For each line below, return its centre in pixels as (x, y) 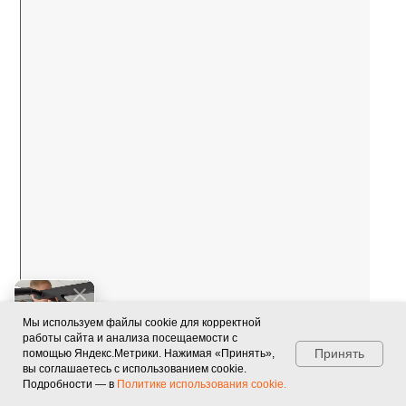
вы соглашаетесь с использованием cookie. (135, 369)
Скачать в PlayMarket (151, 105)
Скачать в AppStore (151, 50)
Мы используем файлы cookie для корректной (142, 323)
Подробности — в (70, 384)
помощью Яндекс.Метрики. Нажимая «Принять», (149, 353)
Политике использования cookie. (202, 384)
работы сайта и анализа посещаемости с (130, 338)
